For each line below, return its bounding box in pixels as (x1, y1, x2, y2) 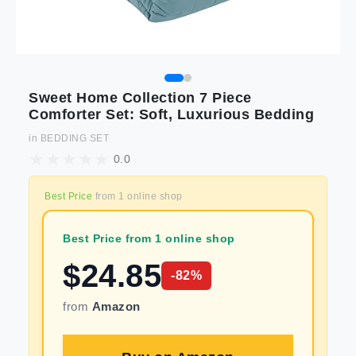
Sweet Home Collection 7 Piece (29, 90, 252, 106)
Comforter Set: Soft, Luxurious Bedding (29, 106, 314, 122)
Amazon (91, 300, 141, 313)
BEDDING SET (40, 133, 109, 144)
